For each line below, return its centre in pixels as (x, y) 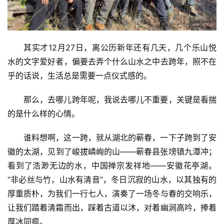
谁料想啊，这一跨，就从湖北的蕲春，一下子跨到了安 (120, 137)
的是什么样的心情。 (43, 113)
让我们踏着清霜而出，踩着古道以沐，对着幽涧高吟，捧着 (112, 207)
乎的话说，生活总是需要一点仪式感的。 (79, 75)
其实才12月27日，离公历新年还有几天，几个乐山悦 (120, 47)
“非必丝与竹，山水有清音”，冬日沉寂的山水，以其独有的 (112, 179)
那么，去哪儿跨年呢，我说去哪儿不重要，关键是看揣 (120, 99)
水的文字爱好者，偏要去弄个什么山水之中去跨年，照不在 (112, 61)
